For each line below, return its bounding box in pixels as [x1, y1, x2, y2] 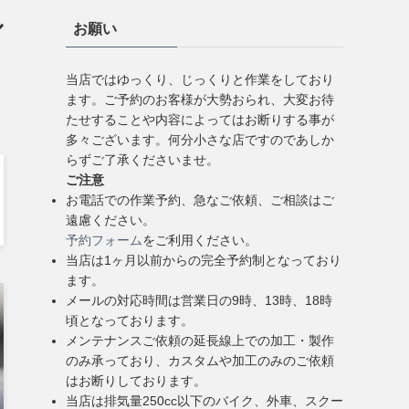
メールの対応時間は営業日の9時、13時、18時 [66, 293, 332, 308]
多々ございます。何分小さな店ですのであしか [66, 132, 334, 147]
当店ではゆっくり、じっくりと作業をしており [66, 72, 334, 87]
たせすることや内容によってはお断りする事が [66, 112, 334, 127]
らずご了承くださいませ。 [66, 152, 219, 167]
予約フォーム [66, 233, 142, 247]
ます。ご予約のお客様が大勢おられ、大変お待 [66, 92, 334, 107]
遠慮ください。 [66, 213, 155, 227]
